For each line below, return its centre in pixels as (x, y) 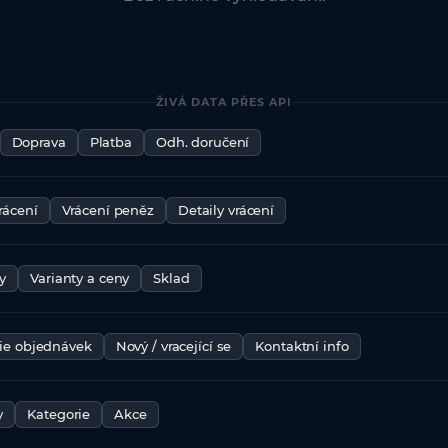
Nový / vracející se (173, 346)
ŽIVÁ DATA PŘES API (224, 102)
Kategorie (59, 414)
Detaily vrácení (225, 210)
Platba (110, 142)
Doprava (38, 142)
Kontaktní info (302, 346)
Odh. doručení (202, 142)
